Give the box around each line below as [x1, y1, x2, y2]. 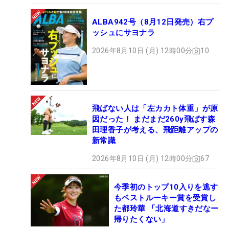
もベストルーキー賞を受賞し [114, 193, 217, 203]
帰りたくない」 [114, 215, 169, 224]
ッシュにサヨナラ [92, 28, 155, 38]
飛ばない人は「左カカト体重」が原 [92, 104, 218, 113]
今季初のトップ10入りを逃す [114, 182, 218, 192]
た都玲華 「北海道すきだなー [114, 204, 219, 214]
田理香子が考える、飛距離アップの [92, 125, 218, 135]
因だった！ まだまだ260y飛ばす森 [92, 114, 216, 124]
